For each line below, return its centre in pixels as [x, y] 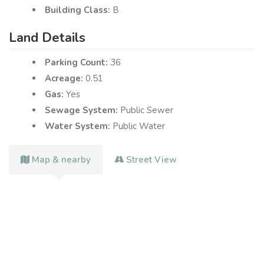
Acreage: [65, 78]
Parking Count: [77, 62]
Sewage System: [82, 110]
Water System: [79, 126]
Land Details [47, 37]
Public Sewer [147, 110]
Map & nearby [61, 159]
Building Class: [79, 10]
